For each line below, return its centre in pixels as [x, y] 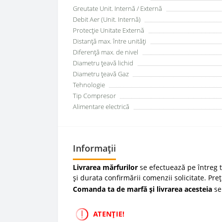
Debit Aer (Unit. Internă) [107, 19]
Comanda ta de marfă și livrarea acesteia [142, 189]
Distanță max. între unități [110, 41]
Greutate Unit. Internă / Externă [117, 8]
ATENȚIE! [108, 214]
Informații [94, 148]
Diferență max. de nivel [106, 52]
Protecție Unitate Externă [109, 30]
